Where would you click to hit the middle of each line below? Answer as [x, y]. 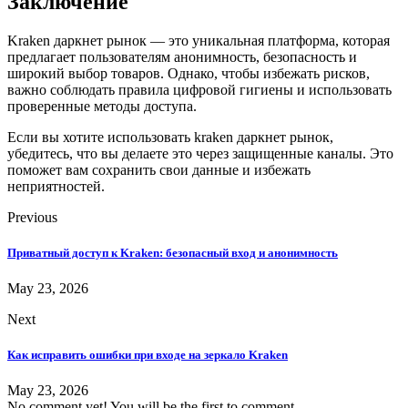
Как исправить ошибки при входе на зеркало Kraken [148, 355]
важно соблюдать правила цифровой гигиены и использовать [199, 89]
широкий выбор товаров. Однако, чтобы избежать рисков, [189, 73]
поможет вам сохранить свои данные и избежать [159, 169]
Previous [32, 217]
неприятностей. [56, 186]
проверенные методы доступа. [102, 106]
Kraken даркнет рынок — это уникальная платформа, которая [199, 40]
